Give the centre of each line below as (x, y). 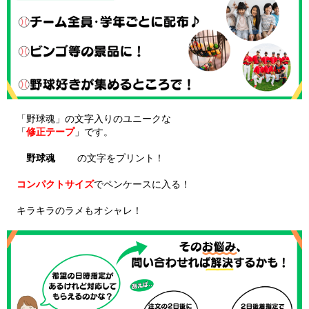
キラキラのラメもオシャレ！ (74, 211)
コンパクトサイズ (55, 185)
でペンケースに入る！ (142, 185)
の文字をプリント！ (110, 158)
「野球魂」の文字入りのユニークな (89, 119)
